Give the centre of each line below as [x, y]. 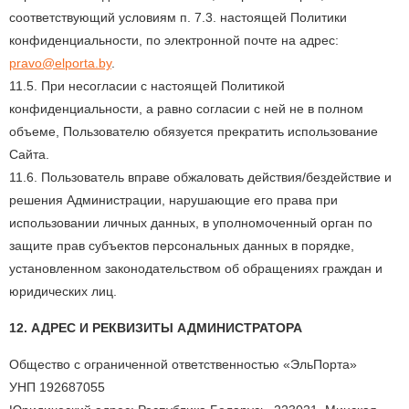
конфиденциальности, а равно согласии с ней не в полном [186, 109]
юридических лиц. [63, 291]
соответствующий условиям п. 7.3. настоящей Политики [178, 17]
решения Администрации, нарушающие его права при [173, 200]
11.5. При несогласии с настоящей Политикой [147, 86]
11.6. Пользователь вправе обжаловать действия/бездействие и [200, 177]
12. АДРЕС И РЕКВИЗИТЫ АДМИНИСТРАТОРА [156, 328]
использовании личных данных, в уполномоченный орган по [191, 223]
